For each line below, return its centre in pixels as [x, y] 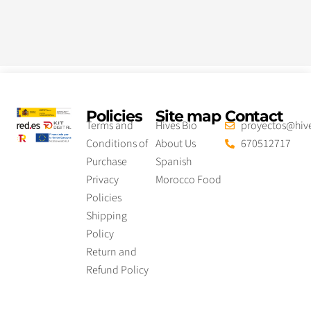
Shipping [107, 216]
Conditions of [117, 143]
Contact [254, 116]
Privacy [102, 179]
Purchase [107, 161]
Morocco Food [188, 179]
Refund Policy [117, 270]
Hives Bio [176, 125]
